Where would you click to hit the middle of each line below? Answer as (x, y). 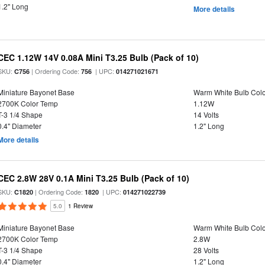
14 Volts (206, 114)
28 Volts (206, 250)
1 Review (81, 206)
